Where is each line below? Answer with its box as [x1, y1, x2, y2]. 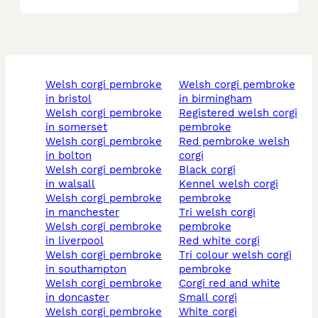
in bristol [45, 92, 92, 106]
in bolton [45, 149, 92, 163]
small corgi [185, 291, 237, 305]
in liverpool [45, 234, 104, 248]
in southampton [45, 263, 126, 276]
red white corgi [185, 234, 260, 248]
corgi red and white [185, 277, 280, 290]
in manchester [45, 206, 119, 219]
